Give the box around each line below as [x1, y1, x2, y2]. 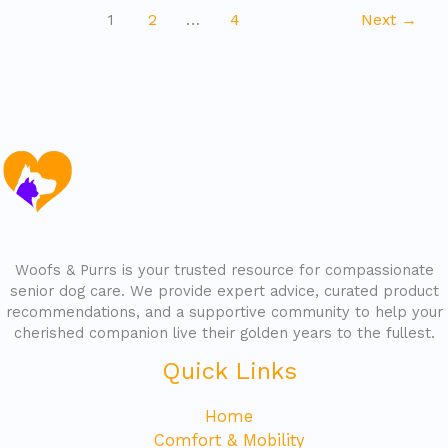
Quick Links [161, 356, 297, 385]
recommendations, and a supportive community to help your [5, 302, 443, 321]
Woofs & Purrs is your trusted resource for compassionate [14, 260, 434, 279]
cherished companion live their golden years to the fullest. [13, 323, 435, 342]
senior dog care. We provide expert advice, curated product [9, 281, 439, 300]
